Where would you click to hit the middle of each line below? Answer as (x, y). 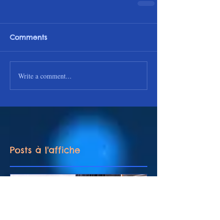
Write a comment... (45, 76)
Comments (28, 38)
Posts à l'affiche (45, 150)
